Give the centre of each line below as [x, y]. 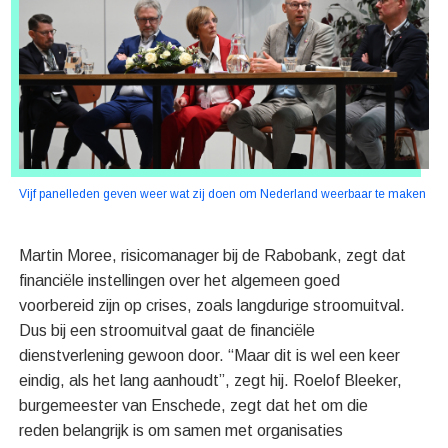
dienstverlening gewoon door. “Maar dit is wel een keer [210, 356]
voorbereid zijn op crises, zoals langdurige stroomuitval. [212, 306]
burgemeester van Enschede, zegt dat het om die [194, 406]
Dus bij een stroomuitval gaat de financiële [167, 331]
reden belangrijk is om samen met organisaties [181, 431]
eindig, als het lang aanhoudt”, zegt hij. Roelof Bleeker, [211, 381]
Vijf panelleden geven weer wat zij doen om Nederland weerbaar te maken [223, 194]
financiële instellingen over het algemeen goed [180, 281]
